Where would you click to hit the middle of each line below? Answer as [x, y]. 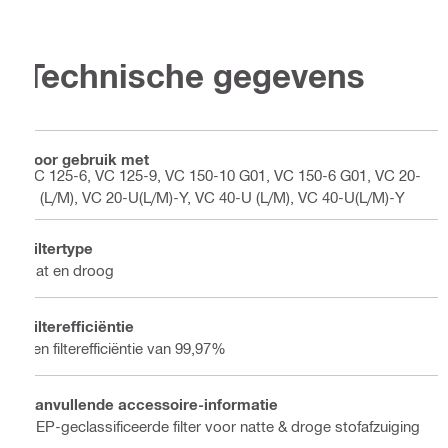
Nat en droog [69, 269]
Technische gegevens [195, 75]
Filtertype [59, 247]
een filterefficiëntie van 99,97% [125, 347]
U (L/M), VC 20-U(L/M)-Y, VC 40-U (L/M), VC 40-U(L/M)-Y [215, 197]
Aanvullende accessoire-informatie [151, 403]
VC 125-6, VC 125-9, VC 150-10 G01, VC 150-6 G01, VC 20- [223, 175]
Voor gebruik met [87, 158]
